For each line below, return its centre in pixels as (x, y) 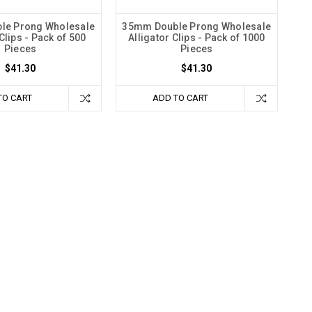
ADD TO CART (180, 98)
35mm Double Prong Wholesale (197, 27)
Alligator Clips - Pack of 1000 (197, 38)
